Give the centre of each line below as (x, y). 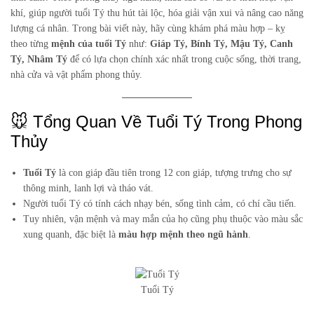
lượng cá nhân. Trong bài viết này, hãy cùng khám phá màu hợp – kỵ (148, 28)
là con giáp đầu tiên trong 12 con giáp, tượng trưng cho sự (174, 172)
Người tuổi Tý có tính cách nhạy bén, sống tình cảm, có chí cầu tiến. (160, 203)
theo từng (31, 43)
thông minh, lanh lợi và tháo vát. (89, 188)
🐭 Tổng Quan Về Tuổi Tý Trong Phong (156, 121)
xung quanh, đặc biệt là (71, 234)
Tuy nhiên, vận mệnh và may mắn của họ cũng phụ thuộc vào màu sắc (163, 219)
